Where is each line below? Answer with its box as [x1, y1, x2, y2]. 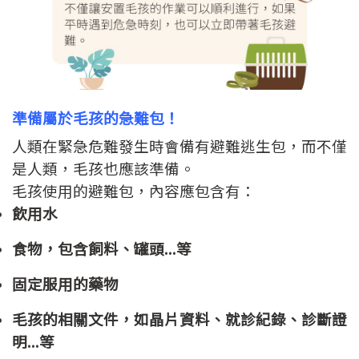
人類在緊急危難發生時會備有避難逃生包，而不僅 [12, 134, 347, 156]
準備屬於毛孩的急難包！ [12, 106, 179, 128]
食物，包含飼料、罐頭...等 [12, 236, 192, 259]
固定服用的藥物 [12, 272, 119, 294]
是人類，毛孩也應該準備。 [12, 156, 195, 179]
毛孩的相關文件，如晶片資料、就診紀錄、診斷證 [12, 307, 347, 329]
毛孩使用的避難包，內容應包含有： [12, 179, 256, 201]
